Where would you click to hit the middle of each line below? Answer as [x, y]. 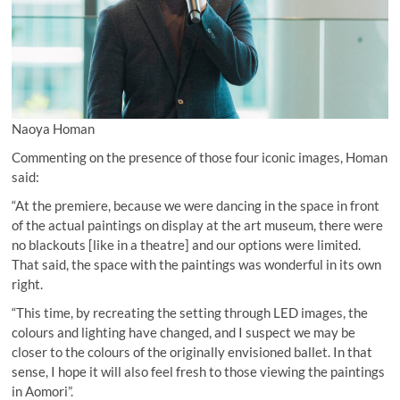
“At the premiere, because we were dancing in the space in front [196, 206]
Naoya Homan [54, 129]
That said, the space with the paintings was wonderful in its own [197, 265]
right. [28, 284]
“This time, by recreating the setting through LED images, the [190, 313]
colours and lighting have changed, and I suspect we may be [184, 333]
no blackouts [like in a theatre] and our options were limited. [187, 245]
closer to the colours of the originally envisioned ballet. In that [192, 352]
